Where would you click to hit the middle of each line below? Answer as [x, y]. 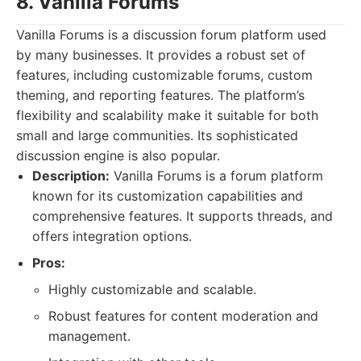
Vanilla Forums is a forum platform [216, 176]
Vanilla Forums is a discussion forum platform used [171, 35]
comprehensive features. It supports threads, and [183, 216]
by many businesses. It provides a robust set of [161, 55]
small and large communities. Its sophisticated [157, 135]
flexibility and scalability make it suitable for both [167, 115]
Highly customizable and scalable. [152, 289]
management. [89, 336]
